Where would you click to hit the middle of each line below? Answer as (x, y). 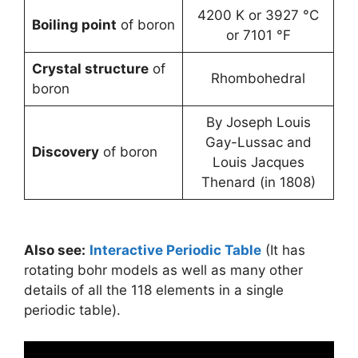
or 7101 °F (258, 35)
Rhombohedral (258, 78)
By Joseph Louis (258, 122)
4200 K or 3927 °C (258, 15)
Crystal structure (90, 69)
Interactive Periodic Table (175, 250)
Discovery (65, 152)
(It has (283, 250)
